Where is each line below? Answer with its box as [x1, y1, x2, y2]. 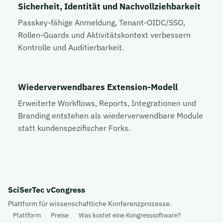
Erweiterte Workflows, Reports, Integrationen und [18, 98, 196, 108]
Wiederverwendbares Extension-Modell [18, 81, 178, 93]
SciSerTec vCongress [8, 184, 85, 195]
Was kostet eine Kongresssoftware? [78, 211, 181, 220]
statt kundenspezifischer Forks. [18, 122, 130, 133]
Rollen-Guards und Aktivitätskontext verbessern [18, 29, 191, 40]
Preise [50, 211, 69, 220]
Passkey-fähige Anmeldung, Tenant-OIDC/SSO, [18, 17, 185, 27]
